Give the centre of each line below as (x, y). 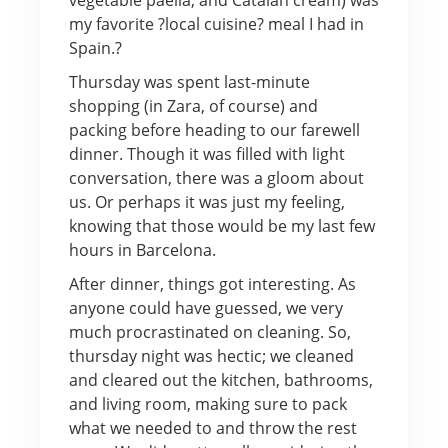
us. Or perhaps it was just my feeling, (206, 201)
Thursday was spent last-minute (189, 81)
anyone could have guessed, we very (205, 307)
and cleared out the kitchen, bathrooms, (220, 379)
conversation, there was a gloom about (216, 177)
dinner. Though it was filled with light (206, 153)
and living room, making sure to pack (207, 403)
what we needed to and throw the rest (212, 427)
